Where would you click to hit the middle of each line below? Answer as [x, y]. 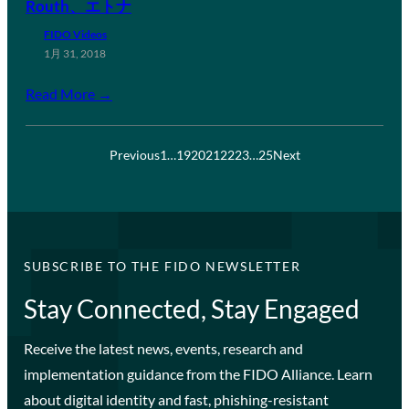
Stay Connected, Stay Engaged [191, 308]
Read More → [69, 93]
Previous [134, 154]
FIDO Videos [75, 34]
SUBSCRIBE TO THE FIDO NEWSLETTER [162, 266]
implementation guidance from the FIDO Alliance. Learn [198, 373]
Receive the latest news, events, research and [163, 348]
